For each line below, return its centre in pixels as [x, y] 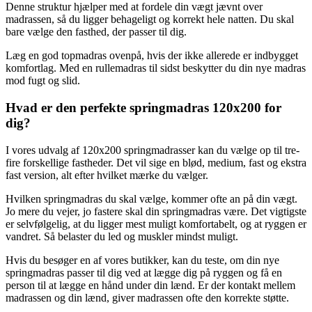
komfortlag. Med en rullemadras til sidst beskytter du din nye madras [156, 68]
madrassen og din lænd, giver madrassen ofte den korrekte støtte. [147, 297]
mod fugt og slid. [44, 81]
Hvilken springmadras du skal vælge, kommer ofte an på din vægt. [151, 198]
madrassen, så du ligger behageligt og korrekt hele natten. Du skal [150, 19]
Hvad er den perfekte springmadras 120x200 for [143, 107]
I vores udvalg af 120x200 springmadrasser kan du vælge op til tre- [153, 150]
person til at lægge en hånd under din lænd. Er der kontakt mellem [150, 285]
